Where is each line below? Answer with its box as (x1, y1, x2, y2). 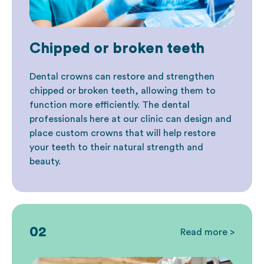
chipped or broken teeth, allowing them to (29, 85, 216, 95)
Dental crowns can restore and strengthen (29, 71, 214, 81)
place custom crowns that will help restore (29, 128, 216, 138)
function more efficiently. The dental (29, 100, 190, 110)
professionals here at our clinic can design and (29, 114, 232, 124)
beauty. (29, 156, 61, 166)
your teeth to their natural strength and (29, 142, 203, 152)
